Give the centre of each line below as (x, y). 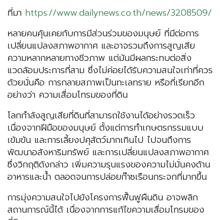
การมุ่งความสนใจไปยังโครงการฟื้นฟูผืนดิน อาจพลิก (103, 198)
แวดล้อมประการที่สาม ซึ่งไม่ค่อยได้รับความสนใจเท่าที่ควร (110, 70)
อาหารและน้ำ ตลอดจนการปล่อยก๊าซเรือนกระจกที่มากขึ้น (107, 177)
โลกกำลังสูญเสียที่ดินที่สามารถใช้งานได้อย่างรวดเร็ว (101, 116)
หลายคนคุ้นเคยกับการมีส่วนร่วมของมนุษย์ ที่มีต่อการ (103, 34)
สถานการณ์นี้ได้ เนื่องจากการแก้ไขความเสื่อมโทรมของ (106, 210)
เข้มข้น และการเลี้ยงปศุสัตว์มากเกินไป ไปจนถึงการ (99, 140)
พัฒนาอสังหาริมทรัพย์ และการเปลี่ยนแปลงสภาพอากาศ (108, 152)
